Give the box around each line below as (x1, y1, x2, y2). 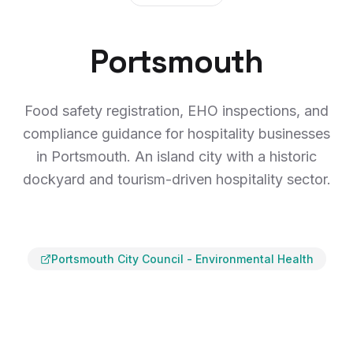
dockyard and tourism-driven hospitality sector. (22, 171, 331, 188)
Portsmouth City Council (50, 252, 184, 266)
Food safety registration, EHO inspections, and (24, 102, 329, 119)
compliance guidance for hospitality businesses (23, 125, 330, 142)
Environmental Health (195, 252, 314, 266)
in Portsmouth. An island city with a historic (36, 148, 317, 165)
